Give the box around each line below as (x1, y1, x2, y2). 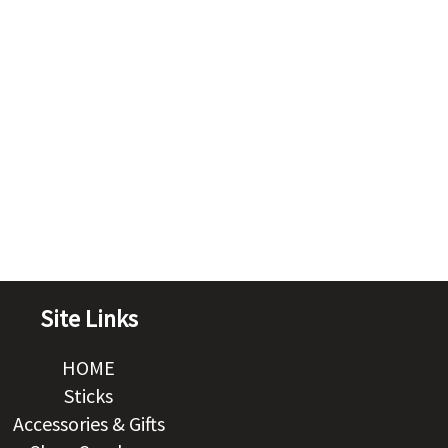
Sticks (64, 383, 113, 408)
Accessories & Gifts (12, 411, 165, 436)
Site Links (39, 303, 138, 335)
